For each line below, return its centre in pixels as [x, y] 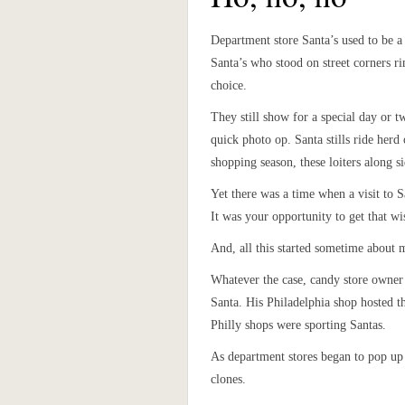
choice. [229, 85]
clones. [228, 379]
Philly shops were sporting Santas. [298, 325]
